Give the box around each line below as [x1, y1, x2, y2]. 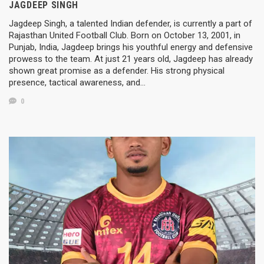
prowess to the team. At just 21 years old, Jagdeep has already [9, 53, 253, 64]
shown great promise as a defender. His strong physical [9, 65, 225, 76]
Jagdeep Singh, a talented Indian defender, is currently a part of [9, 18, 252, 29]
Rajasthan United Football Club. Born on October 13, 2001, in [9, 29, 240, 41]
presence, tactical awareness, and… [9, 77, 146, 88]
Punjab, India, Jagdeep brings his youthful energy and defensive [9, 41, 253, 52]
